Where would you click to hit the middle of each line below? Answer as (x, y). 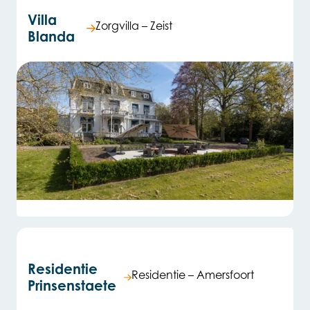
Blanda (51, 37)
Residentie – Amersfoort (192, 275)
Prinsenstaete (72, 286)
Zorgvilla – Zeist (134, 26)
